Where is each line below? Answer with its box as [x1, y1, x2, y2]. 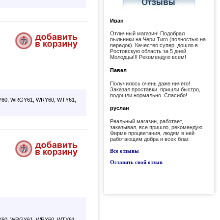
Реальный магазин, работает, [110, 118, 183, 124]
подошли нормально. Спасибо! [110, 92, 187, 98]
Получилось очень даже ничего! [110, 80, 190, 86]
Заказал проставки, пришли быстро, [110, 86, 200, 92]
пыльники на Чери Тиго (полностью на [110, 36, 206, 43]
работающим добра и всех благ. [110, 136, 190, 142]
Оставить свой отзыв [110, 159, 163, 165]
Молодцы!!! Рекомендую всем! [110, 54, 186, 60]
